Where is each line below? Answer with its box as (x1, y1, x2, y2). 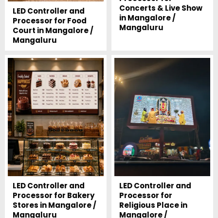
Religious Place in (119, 200, 187, 210)
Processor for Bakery (12, 190, 94, 200)
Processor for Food (12, 15, 87, 26)
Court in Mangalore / (12, 25, 93, 36)
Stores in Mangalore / (12, 200, 96, 210)
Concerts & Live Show (119, 3, 202, 14)
